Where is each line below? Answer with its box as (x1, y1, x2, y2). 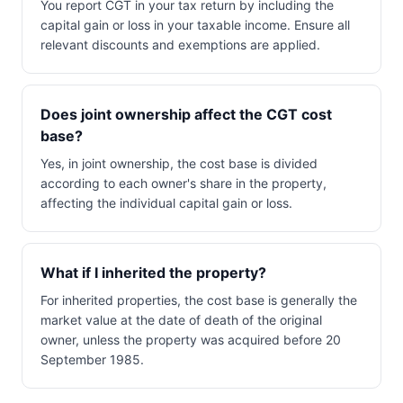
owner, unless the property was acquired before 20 (40, 332, 341, 347)
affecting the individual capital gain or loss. (40, 195, 292, 210)
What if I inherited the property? (40, 264, 266, 282)
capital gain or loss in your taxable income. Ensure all (40, 17, 350, 32)
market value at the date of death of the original (40, 312, 322, 327)
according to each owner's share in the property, (40, 175, 327, 191)
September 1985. (40, 352, 144, 367)
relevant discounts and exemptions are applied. (40, 37, 320, 52)
